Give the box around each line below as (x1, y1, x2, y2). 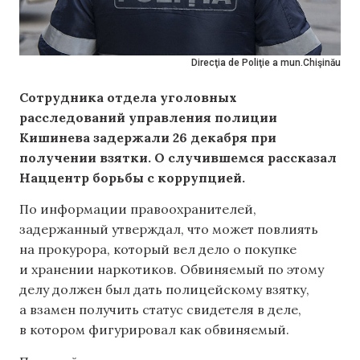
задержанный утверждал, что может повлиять (19, 221, 318, 238)
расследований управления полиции (19, 109, 277, 125)
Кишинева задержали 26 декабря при (19, 129, 276, 145)
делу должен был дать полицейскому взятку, (19, 281, 309, 298)
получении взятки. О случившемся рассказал (19, 149, 337, 166)
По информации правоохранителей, (19, 201, 256, 218)
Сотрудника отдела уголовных (19, 89, 237, 105)
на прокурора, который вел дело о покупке (19, 241, 297, 258)
